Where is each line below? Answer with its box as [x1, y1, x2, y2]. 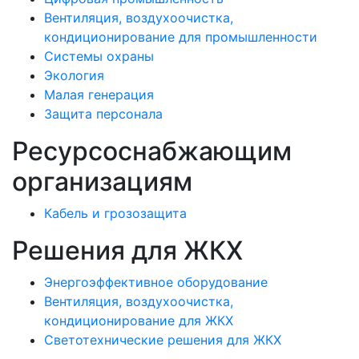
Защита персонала [44, 105, 163, 122]
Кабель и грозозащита [44, 204, 187, 221]
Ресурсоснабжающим [12, 135, 292, 167]
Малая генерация [44, 86, 154, 103]
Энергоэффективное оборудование [44, 273, 268, 290]
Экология [44, 67, 104, 83]
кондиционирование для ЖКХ [44, 312, 233, 329]
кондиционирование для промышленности [44, 28, 317, 45]
